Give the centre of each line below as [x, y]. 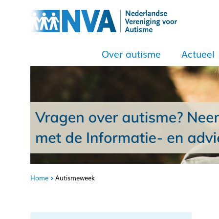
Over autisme [131, 54]
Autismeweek [75, 178]
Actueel [198, 54]
